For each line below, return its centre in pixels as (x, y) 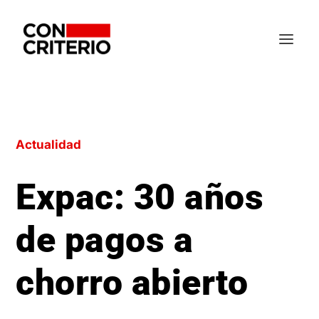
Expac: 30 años (140, 197)
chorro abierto (132, 283)
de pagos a (105, 240)
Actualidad (49, 145)
